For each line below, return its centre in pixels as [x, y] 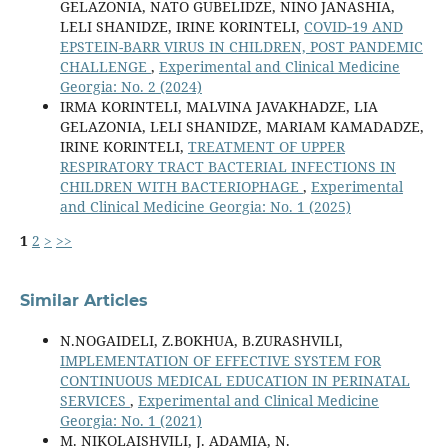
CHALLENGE [105, 67]
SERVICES [94, 401]
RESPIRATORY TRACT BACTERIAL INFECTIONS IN [227, 167]
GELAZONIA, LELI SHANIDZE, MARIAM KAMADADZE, [241, 127]
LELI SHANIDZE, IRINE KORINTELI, [181, 27]
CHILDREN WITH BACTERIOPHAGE [181, 187]
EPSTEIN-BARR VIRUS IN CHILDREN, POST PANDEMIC [241, 47]
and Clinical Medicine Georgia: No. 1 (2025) [205, 207]
